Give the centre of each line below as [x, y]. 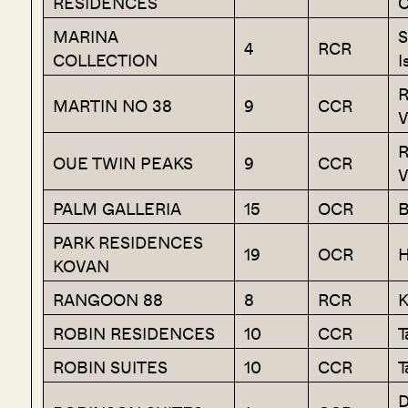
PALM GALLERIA [117, 209]
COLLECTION [105, 61]
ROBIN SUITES [110, 367]
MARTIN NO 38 [112, 106]
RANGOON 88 [107, 300]
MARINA [85, 37]
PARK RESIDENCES [127, 243]
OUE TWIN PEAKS [122, 163]
